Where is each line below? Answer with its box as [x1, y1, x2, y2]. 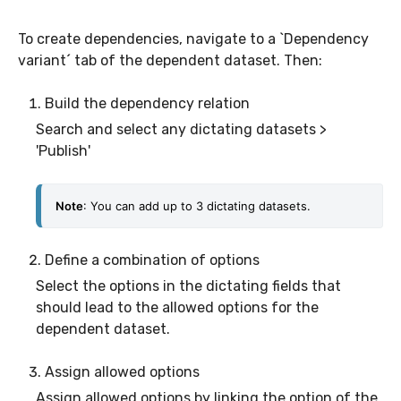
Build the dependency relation [45, 94, 250, 112]
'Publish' [36, 141, 90, 159]
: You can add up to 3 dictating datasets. [83, 198, 311, 213]
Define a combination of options [45, 251, 260, 269]
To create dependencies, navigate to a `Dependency [18, 30, 369, 47]
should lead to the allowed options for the [36, 298, 319, 316]
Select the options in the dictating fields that [36, 277, 341, 294]
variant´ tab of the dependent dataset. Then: [18, 51, 322, 69]
